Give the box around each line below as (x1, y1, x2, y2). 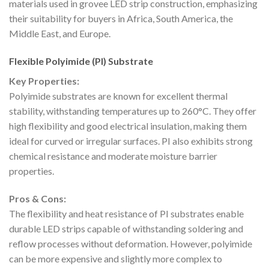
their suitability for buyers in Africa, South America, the (9, 13, 233, 25)
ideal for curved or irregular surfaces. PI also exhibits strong (9, 135, 253, 147)
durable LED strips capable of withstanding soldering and (9, 222, 243, 234)
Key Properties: (9, 75, 79, 87)
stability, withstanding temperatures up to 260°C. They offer (9, 105, 256, 117)
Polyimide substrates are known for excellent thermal (9, 90, 228, 102)
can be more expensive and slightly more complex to (9, 252, 222, 264)
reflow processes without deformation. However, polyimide (9, 237, 252, 249)
